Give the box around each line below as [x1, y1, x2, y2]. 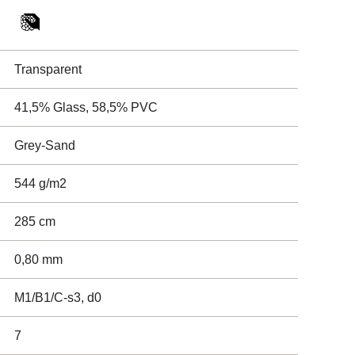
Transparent [14, 63, 82, 76]
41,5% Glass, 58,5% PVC [14, 101, 158, 114]
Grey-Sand [14, 139, 75, 152]
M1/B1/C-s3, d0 [14, 291, 101, 304]
